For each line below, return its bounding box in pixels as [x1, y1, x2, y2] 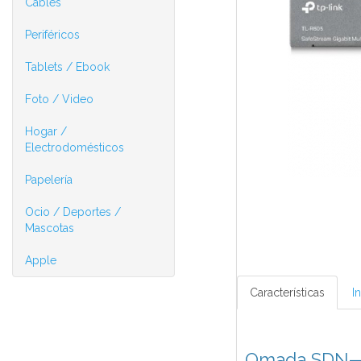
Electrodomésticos [25, 141, 124, 154]
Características [249, 286, 325, 300]
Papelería [25, 173, 73, 186]
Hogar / [25, 125, 67, 138]
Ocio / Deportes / [25, 205, 121, 218]
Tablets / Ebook [25, 60, 110, 73]
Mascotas [25, 222, 74, 234]
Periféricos [25, 28, 80, 41]
